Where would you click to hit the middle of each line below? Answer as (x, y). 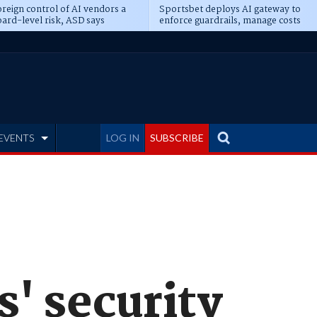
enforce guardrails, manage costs (230, 21)
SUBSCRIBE (177, 138)
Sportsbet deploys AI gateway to (230, 10)
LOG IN (123, 138)
